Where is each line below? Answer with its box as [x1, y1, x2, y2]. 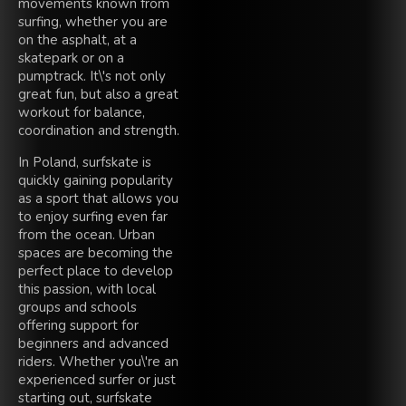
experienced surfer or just [18, 370, 176, 389]
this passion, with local [18, 279, 156, 298]
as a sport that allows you [18, 188, 179, 208]
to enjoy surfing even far [18, 207, 168, 226]
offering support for [18, 315, 139, 334]
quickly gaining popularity [18, 170, 173, 189]
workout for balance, [18, 102, 145, 121]
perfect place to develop [18, 261, 173, 280]
